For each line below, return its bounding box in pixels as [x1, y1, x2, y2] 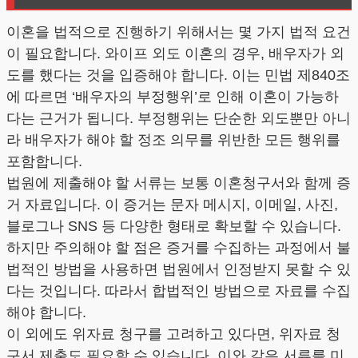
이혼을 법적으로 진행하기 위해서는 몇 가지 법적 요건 [6, 23, 351, 40]
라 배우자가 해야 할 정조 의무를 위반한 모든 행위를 [6, 131, 340, 148]
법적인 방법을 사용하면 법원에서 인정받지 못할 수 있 [6, 261, 351, 277]
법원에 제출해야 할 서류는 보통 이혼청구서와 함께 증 [6, 174, 351, 191]
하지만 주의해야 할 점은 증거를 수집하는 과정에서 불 [6, 239, 351, 256]
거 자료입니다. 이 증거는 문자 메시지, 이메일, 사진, [6, 196, 338, 213]
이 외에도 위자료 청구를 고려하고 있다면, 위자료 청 [6, 325, 340, 342]
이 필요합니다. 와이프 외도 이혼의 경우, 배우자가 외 [6, 45, 344, 62]
